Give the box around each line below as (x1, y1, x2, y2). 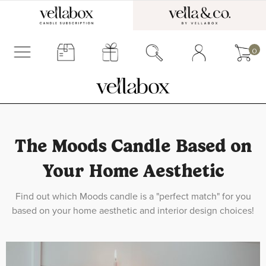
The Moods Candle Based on (14, 135, 252, 157)
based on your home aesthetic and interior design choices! (12, 205, 254, 217)
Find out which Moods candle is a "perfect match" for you (15, 191, 251, 202)
